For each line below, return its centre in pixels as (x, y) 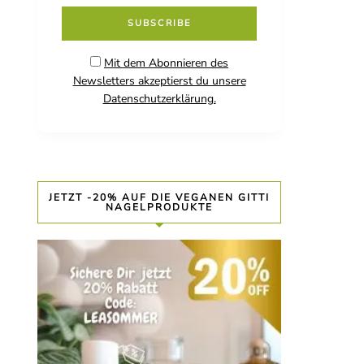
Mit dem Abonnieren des (166, 63)
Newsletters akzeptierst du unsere (159, 81)
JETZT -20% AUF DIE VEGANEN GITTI (159, 198)
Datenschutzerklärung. (159, 99)
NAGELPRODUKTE (159, 208)
